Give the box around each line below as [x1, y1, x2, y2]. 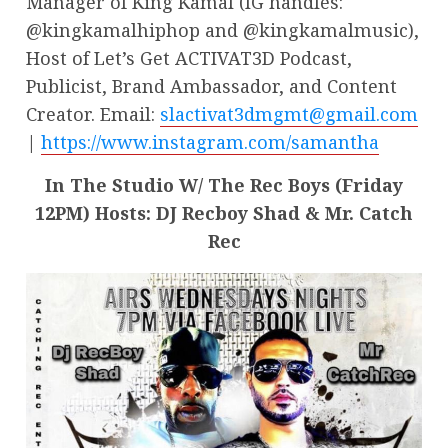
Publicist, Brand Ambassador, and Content [26, 73, 397, 98]
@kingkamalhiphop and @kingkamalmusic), [26, 17, 419, 42]
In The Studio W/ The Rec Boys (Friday [45, 172, 403, 197]
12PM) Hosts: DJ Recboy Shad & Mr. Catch [35, 200, 413, 225]
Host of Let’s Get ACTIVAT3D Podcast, [26, 45, 352, 70]
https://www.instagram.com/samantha [41, 129, 379, 154]
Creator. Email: [26, 101, 160, 126]
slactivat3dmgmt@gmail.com [160, 101, 418, 126]
